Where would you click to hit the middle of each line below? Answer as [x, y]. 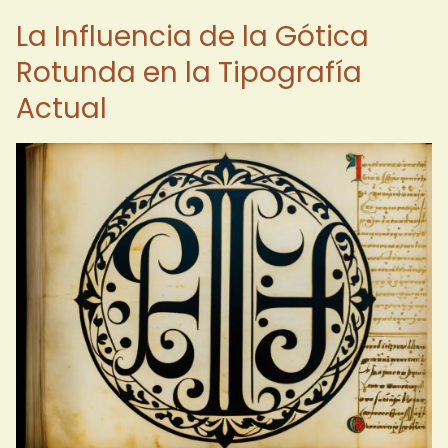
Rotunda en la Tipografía [189, 72]
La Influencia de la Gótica [192, 36]
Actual [61, 108]
